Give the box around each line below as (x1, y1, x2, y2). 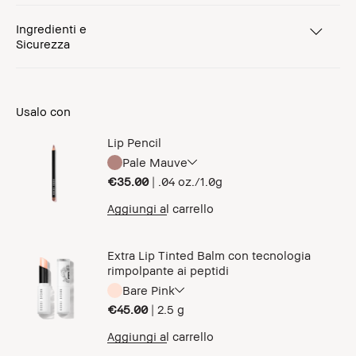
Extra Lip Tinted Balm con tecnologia (107, 248, 311, 262)
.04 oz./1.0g (158, 174, 222, 188)
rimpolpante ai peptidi (107, 263, 229, 277)
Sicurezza (16, 37, 70, 51)
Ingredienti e (16, 21, 87, 36)
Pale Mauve (122, 154, 188, 169)
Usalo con (16, 104, 71, 118)
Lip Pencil (107, 135, 161, 149)
